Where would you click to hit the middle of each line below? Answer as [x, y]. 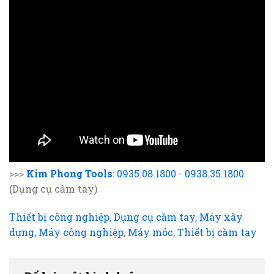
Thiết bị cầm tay [217, 232]
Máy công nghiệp [81, 232]
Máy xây [221, 217]
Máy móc [150, 232]
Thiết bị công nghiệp [59, 217]
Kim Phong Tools [69, 174]
